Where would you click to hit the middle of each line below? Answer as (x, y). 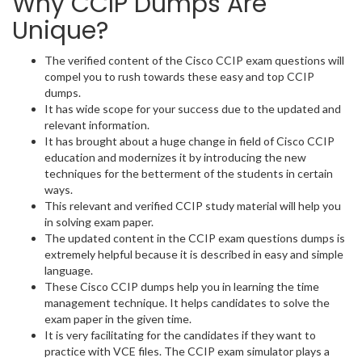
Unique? (60, 31)
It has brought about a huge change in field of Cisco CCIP (189, 141)
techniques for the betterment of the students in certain (189, 173)
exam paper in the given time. (118, 319)
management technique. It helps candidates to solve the (187, 303)
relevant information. (97, 125)
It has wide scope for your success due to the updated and (193, 109)
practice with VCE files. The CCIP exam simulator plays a (187, 351)
